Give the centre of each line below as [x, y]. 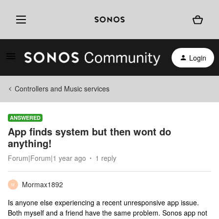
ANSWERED [25, 118]
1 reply [106, 158]
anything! [30, 143]
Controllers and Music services [62, 88]
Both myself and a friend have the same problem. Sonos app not [108, 213]
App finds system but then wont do [89, 131]
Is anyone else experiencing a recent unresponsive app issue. [104, 202]
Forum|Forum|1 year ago [47, 158]
